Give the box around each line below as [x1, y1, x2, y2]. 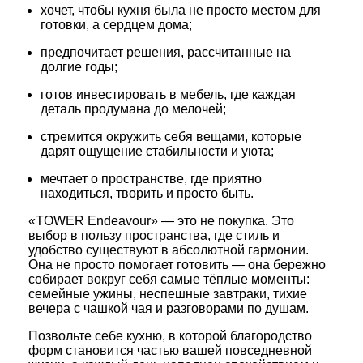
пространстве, [98, 172, 187, 186]
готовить [173, 258, 228, 271]
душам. [262, 301, 309, 315]
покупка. [215, 214, 268, 228]
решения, [123, 45, 184, 59]
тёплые [200, 272, 248, 286]
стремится [41, 130, 103, 143]
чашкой [80, 301, 128, 315]
